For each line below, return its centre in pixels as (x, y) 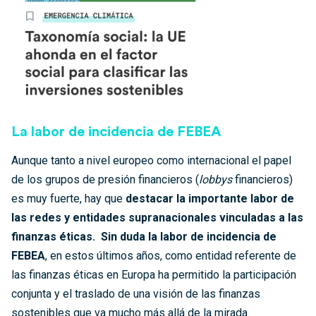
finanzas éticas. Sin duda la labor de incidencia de (144, 236)
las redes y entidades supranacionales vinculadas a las (157, 217)
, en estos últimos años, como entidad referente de (171, 255)
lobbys (217, 179)
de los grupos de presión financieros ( (105, 179)
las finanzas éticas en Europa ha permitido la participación (154, 274)
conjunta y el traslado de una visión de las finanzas (136, 293)
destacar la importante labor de (210, 198)
